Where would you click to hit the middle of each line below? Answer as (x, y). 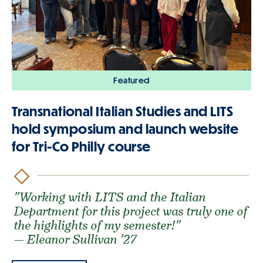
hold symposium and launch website (125, 129)
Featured (131, 80)
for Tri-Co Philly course (81, 146)
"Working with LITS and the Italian (110, 197)
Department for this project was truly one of (131, 211)
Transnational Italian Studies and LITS (123, 111)
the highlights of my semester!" (98, 225)
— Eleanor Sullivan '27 (76, 240)
